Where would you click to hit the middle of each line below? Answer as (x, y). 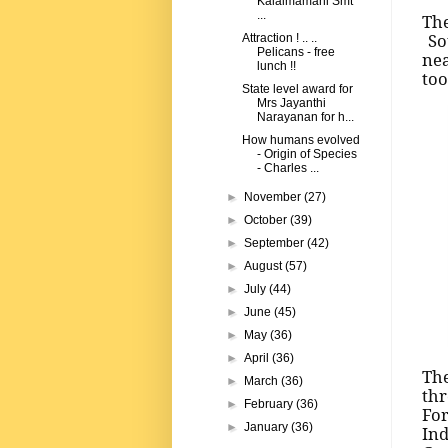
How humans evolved (300, 140)
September (276, 243)
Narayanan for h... (305, 117)
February (270, 404)
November (274, 197)
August (265, 266)
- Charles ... (287, 168)
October (267, 220)
